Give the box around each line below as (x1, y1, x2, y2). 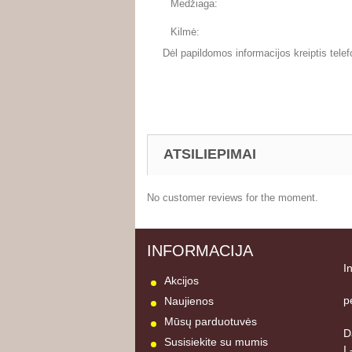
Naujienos (164, 295, 214, 308)
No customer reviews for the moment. (147, 191, 318, 203)
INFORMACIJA (147, 241, 253, 259)
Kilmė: (170, 25, 200, 38)
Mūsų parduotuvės (164, 315, 257, 328)
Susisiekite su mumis (164, 335, 268, 349)
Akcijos (164, 274, 199, 288)
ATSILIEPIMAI (163, 145, 256, 162)
